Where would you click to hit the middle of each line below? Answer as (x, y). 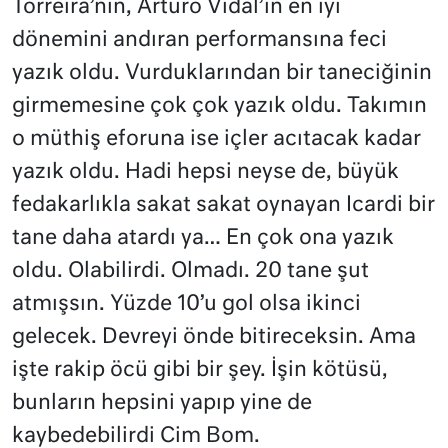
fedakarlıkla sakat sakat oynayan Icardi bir (223, 206)
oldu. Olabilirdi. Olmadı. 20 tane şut (190, 272)
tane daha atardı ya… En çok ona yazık (203, 239)
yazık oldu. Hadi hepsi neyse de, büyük (205, 173)
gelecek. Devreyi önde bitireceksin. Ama (214, 338)
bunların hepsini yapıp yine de (162, 404)
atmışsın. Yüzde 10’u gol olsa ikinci (186, 305)
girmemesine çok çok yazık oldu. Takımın (219, 107)
